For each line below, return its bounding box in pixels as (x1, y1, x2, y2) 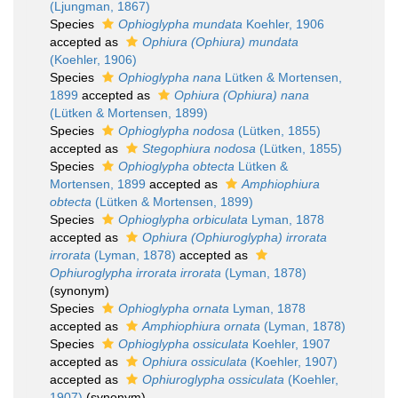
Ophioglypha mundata (118, 17, 243, 31)
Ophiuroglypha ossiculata (142, 372, 284, 386)
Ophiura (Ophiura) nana (174, 88, 309, 102)
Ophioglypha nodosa (118, 123, 235, 138)
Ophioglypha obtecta (118, 159, 235, 173)
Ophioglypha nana (118, 70, 221, 84)
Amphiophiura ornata (142, 319, 260, 333)
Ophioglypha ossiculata (118, 337, 249, 351)
